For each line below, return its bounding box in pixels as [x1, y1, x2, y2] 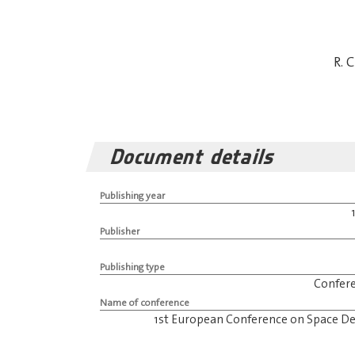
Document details [108, 144, 280, 169]
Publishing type [99, 261, 165, 274]
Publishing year [99, 189, 165, 203]
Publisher [99, 225, 139, 239]
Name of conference [99, 296, 189, 310]
